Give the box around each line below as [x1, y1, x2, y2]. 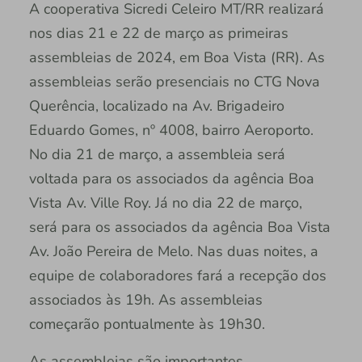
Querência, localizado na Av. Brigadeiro [28, 95, 284, 116]
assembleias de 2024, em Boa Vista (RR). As [28, 47, 325, 67]
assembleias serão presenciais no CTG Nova [28, 71, 320, 91]
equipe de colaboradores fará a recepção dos [28, 265, 326, 285]
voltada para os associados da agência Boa [28, 168, 314, 188]
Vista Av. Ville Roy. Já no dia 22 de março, [28, 192, 302, 213]
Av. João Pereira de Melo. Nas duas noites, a [28, 241, 318, 261]
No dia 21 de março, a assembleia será [28, 144, 285, 164]
